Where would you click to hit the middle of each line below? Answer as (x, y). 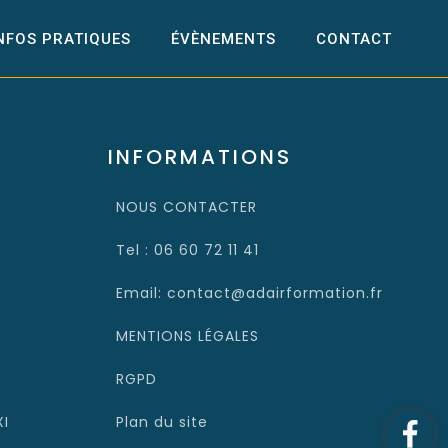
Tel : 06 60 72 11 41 (188, 250)
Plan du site (162, 422)
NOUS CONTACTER (187, 207)
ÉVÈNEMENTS (223, 38)
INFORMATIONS (200, 157)
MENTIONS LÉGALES (188, 336)
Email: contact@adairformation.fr (250, 293)
